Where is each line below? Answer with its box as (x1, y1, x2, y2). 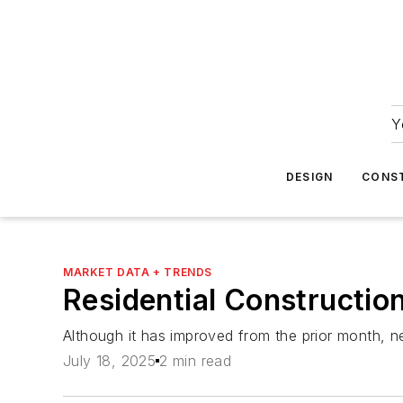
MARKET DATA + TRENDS (63, 265, 212, 279)
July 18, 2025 (63, 352, 157, 371)
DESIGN (286, 170, 334, 184)
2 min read (159, 352, 232, 371)
